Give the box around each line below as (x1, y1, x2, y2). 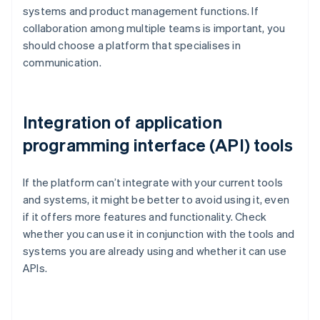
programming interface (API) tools (23, 134, 294, 156)
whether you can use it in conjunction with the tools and (23, 226, 295, 241)
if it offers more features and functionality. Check (23, 209, 267, 224)
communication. (23, 55, 101, 70)
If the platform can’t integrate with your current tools (23, 175, 284, 190)
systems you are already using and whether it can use (23, 244, 287, 259)
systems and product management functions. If (23, 4, 259, 19)
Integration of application (23, 111, 222, 134)
